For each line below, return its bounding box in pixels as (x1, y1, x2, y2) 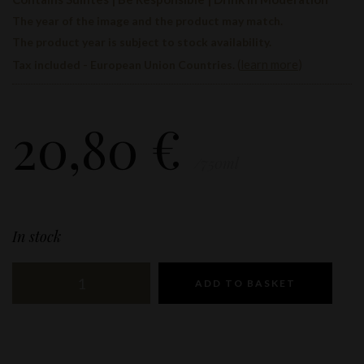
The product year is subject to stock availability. (12, 35, 271, 49)
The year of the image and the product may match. (12, 14, 283, 28)
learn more (240, 57, 298, 71)
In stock (12, 227, 61, 246)
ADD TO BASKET (195, 277, 296, 289)
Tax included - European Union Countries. (12, 58, 237, 71)
